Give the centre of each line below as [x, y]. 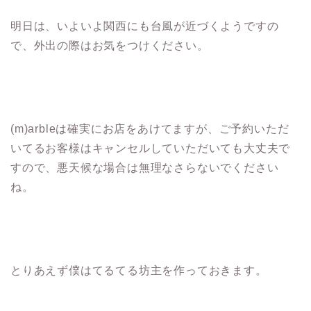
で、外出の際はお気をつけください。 [110, 46]
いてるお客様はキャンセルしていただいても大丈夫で [151, 149]
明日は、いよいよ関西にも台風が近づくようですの [145, 26]
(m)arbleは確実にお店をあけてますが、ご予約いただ [150, 129]
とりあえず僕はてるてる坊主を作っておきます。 [139, 271]
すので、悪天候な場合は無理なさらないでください [145, 168]
